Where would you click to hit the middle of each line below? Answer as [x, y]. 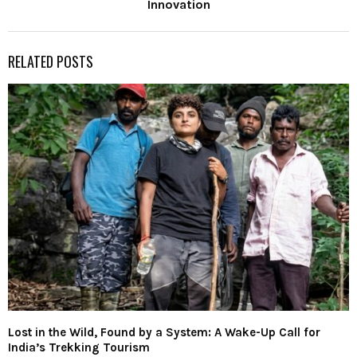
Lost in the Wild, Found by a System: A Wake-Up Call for [164, 333]
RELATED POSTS [51, 62]
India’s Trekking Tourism [79, 348]
